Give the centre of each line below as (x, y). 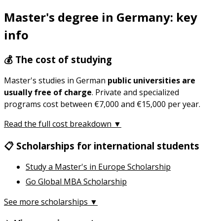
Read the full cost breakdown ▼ (63, 124)
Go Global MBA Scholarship (76, 181)
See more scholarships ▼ (51, 202)
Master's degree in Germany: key (101, 17)
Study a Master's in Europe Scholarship (98, 167)
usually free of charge (48, 92)
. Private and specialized (135, 92)
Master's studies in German (56, 81)
